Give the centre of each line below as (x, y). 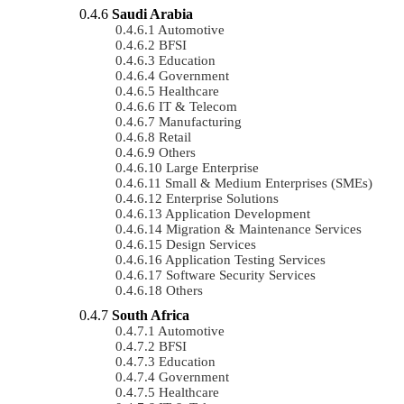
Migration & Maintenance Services (264, 229)
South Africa (151, 315)
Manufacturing (200, 121)
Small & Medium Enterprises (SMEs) (269, 183)
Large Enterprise (212, 167)
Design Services (211, 244)
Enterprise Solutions (222, 198)
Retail (175, 137)
